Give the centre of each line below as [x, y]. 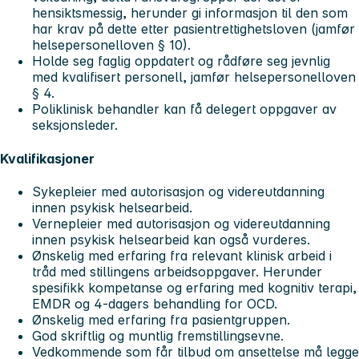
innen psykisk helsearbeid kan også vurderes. [171, 240]
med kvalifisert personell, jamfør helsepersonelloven [194, 77]
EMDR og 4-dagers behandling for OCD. [155, 304]
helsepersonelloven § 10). [111, 45]
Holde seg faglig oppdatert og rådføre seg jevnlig [181, 61]
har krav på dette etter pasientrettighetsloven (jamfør [194, 29]
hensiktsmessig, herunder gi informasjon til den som [190, 13]
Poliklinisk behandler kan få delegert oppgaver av [184, 109]
